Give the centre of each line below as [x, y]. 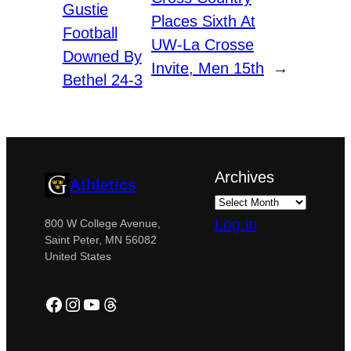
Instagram [105, 303]
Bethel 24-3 [102, 80]
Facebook [85, 303]
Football [90, 33]
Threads [135, 303]
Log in [235, 224]
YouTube [118, 303]
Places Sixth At [203, 22]
